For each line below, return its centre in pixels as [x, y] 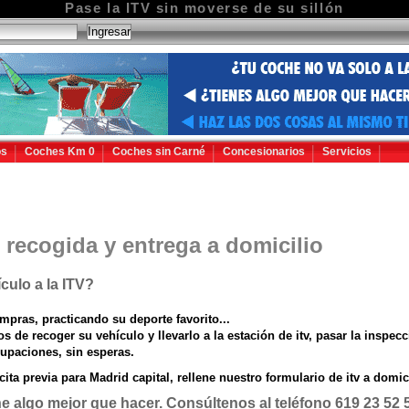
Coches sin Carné [159, 152]
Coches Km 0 [60, 152]
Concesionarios [264, 152]
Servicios [347, 152]
